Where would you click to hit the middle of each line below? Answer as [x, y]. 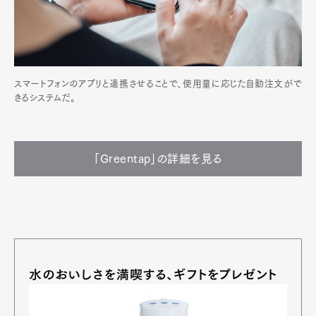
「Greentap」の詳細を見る [158, 158]
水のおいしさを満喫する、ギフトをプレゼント [153, 274]
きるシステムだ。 [45, 97]
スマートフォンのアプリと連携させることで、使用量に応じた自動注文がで [158, 83]
